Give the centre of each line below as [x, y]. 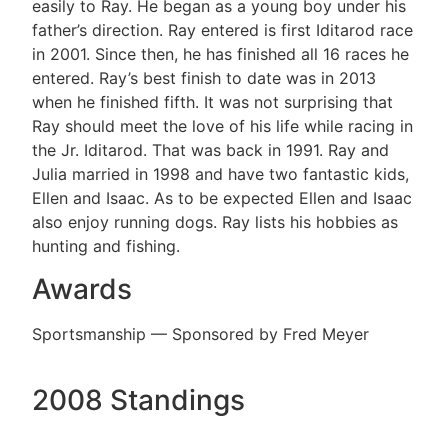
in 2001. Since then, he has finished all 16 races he [220, 54]
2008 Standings [138, 400]
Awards [82, 288]
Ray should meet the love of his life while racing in [222, 126]
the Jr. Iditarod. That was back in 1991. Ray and [210, 150]
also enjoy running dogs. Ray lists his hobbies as [215, 222]
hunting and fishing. [106, 246]
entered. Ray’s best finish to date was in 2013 [204, 78]
